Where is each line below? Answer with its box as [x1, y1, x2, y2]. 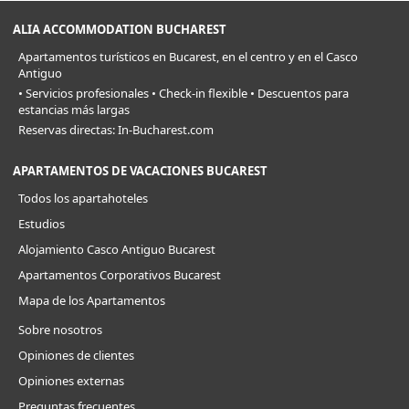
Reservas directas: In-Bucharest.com [18, 121, 214, 138]
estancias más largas [18, 100, 130, 118]
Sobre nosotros [18, 320, 102, 338]
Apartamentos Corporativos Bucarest [18, 266, 221, 283]
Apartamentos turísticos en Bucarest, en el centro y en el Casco [18, 47, 358, 65]
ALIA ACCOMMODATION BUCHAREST [13, 20, 226, 37]
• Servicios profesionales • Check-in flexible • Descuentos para [18, 84, 349, 101]
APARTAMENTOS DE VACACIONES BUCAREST [13, 162, 267, 179]
